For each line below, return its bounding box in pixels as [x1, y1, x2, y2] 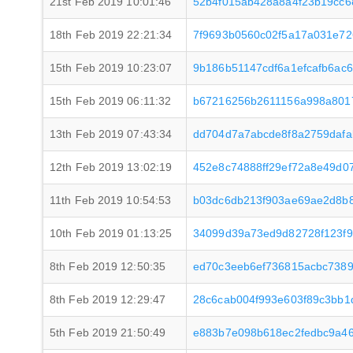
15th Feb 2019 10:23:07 [50, 61, 173, 74]
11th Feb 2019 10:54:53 [50, 194, 172, 206]
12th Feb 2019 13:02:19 [50, 161, 173, 173]
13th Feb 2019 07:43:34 [50, 128, 173, 140]
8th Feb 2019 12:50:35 [50, 260, 166, 273]
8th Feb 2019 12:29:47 [50, 293, 166, 306]
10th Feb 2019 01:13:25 [50, 227, 173, 240]
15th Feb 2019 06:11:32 [50, 95, 172, 107]
